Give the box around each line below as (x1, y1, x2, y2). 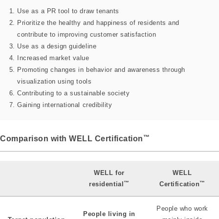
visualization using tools (17, 77, 92, 85)
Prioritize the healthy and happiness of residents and (17, 19, 179, 26)
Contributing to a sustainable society (17, 89, 130, 97)
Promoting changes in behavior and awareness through (17, 66, 185, 73)
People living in (83, 210, 135, 218)
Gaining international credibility (17, 101, 112, 109)
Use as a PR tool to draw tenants (17, 7, 119, 15)
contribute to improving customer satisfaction (17, 30, 156, 38)
